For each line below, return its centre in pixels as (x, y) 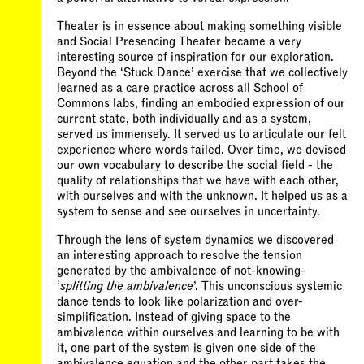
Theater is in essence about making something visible (199, 26)
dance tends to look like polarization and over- (180, 301)
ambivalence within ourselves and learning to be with (198, 332)
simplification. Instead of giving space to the (174, 317)
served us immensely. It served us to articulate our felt (201, 134)
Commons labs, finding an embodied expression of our (201, 103)
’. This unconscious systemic (268, 286)
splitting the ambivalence (127, 286)
